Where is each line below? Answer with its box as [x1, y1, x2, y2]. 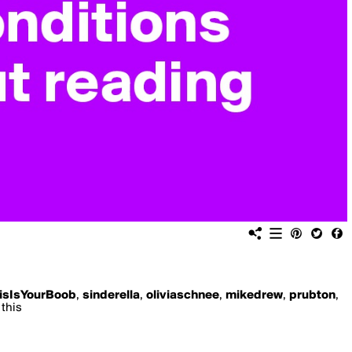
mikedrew [225, 289, 283, 302]
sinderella [82, 289, 140, 302]
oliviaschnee [146, 289, 219, 302]
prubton [289, 289, 335, 302]
